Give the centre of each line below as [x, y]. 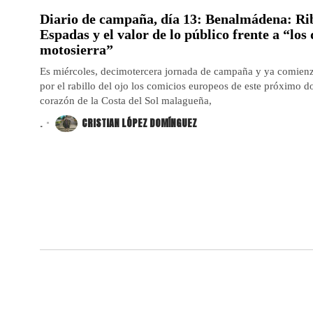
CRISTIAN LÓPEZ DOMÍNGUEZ [139, 124]
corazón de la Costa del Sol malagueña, [126, 100]
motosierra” [77, 49]
